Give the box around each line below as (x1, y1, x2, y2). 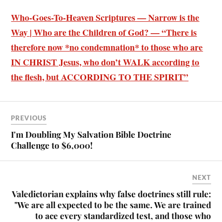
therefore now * (11, 41, 70, 54)
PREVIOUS (11, 113, 47, 122)
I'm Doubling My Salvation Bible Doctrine (11, 128, 172, 140)
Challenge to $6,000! (11, 139, 93, 151)
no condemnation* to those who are (69, 41, 203, 54)
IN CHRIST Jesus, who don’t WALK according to (11, 55, 200, 69)
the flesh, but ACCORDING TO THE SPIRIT (11, 70, 184, 84)
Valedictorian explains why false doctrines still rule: (11, 188, 211, 199)
